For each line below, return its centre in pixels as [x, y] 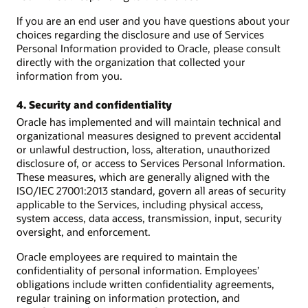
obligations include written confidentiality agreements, [145, 284]
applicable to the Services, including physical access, [140, 204]
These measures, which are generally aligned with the [143, 176]
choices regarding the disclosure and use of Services [140, 35]
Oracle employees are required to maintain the [127, 256]
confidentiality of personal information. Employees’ [138, 270]
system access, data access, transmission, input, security [149, 218]
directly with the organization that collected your [131, 62]
